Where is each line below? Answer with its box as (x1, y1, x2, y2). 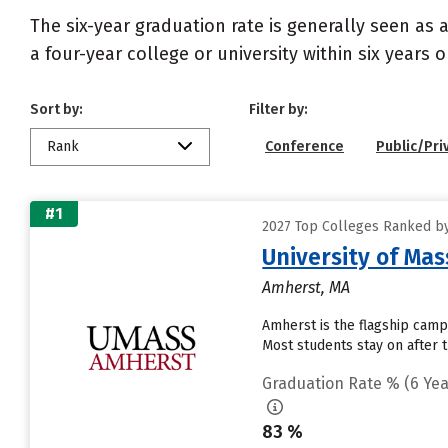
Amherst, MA (262, 278, 351, 297)
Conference (265, 138, 344, 155)
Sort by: (30, 101, 83, 118)
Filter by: (249, 101, 308, 118)
